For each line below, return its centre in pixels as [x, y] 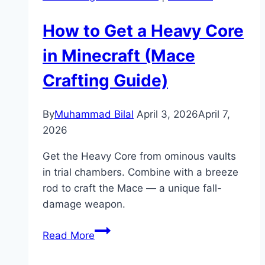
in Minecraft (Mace [119, 55]
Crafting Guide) [105, 80]
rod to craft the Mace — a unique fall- [132, 188]
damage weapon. [84, 204]
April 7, [214, 114]
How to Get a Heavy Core [143, 30]
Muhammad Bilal [94, 114]
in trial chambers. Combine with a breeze [140, 172]
